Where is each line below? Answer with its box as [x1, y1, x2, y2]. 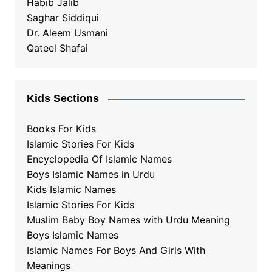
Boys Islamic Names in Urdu [26, 168, 155, 181]
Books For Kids [26, 123, 96, 135]
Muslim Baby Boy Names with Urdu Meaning [26, 214, 230, 226]
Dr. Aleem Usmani [26, 27, 108, 39]
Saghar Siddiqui [26, 12, 99, 24]
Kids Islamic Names [26, 183, 116, 196]
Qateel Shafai [26, 42, 88, 55]
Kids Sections [26, 92, 99, 105]
